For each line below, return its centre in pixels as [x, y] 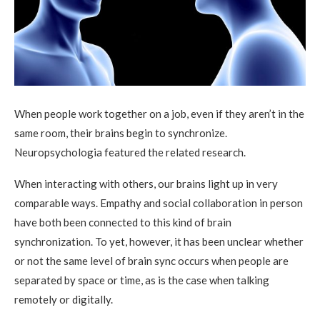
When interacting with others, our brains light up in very [146, 184]
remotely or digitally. [64, 300]
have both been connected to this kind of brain [123, 222]
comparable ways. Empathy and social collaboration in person [159, 203]
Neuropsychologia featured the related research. [130, 152]
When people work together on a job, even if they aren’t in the [159, 114]
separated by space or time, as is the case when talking [142, 280]
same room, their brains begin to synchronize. [121, 133]
